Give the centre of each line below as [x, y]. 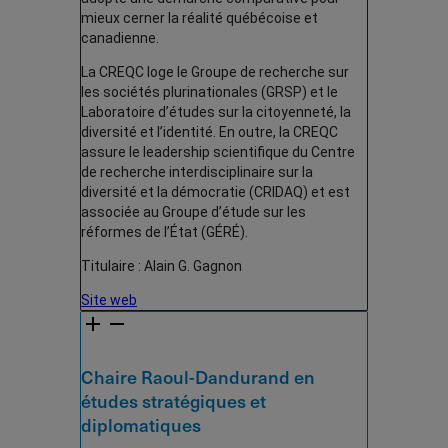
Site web [109, 300]
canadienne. [120, 38]
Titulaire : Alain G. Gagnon [161, 266]
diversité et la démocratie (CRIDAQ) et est [215, 192]
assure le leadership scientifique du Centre [218, 152]
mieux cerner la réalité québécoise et [199, 18]
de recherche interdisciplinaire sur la [197, 172]
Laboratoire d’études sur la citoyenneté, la [216, 112]
